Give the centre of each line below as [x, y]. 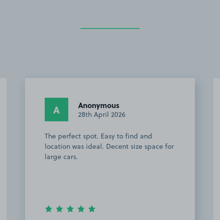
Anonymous [99, 105]
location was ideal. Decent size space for [109, 147]
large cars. [61, 157]
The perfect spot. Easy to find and [98, 136]
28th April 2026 [102, 114]
